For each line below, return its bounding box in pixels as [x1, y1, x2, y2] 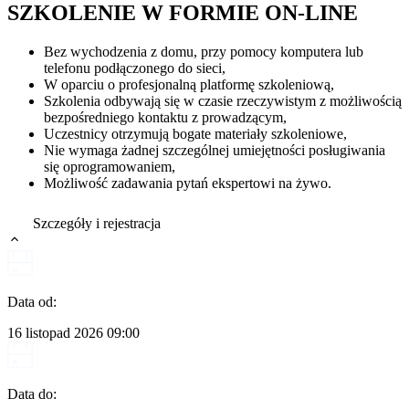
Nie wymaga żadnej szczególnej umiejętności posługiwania [44, 142, 385, 158]
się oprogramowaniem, [44, 158, 175, 174]
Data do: [7, 385, 57, 402]
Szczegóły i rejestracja [33, 215, 161, 231]
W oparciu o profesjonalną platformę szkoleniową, [44, 76, 334, 92]
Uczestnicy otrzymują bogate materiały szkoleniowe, [44, 125, 347, 142]
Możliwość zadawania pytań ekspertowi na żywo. [44, 174, 331, 191]
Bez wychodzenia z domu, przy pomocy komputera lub [44, 43, 363, 59]
